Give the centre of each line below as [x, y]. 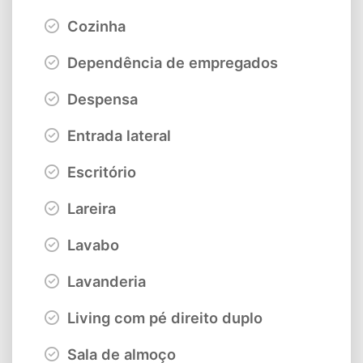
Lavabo [91, 244]
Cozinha [94, 26]
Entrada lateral [117, 135]
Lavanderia [105, 281]
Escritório [100, 171]
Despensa [100, 98]
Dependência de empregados [171, 62]
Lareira [90, 208]
